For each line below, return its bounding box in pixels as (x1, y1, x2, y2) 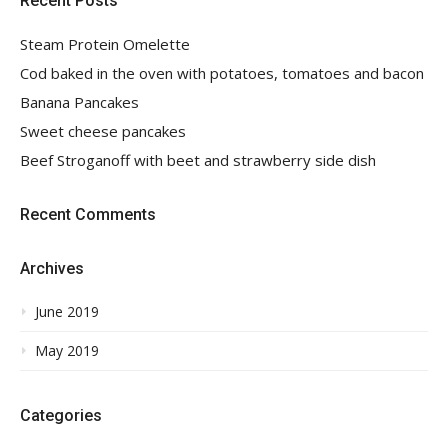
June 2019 (35, 302, 99, 322)
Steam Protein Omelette (20, 34, 190, 55)
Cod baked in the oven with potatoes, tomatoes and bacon (20, 63, 424, 84)
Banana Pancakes (20, 92, 139, 113)
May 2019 (35, 341, 99, 361)
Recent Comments (20, 205, 156, 225)
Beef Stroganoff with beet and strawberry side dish (20, 150, 376, 171)
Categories (20, 406, 102, 426)
